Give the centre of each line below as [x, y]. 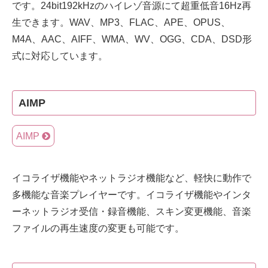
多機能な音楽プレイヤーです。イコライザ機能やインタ [132, 195]
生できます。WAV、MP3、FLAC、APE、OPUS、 [121, 23]
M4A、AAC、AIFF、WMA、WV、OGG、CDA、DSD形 [132, 39]
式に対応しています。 [60, 56]
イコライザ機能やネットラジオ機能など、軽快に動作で [132, 178]
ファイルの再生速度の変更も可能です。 [98, 229]
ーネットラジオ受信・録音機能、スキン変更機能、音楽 [132, 212]
